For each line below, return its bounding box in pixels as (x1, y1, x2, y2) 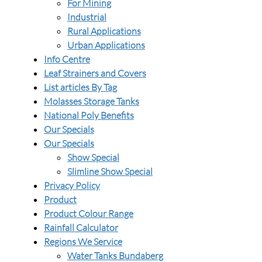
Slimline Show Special (67, 166, 153, 177)
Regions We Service (44, 236, 122, 247)
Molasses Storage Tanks (44, 95, 139, 107)
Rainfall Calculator (44, 222, 118, 233)
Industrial (67, 11, 106, 23)
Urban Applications (67, 39, 145, 51)
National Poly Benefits (44, 109, 134, 121)
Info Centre (44, 53, 90, 65)
